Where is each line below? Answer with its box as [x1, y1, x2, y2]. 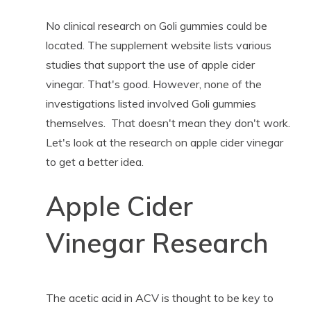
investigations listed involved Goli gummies [45, 96, 256, 110]
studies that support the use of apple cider [45, 57, 255, 72]
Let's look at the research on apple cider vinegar [45, 135, 283, 149]
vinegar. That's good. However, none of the [45, 76, 262, 91]
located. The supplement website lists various [45, 37, 271, 52]
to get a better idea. [45, 154, 144, 169]
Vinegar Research [45, 226, 269, 260]
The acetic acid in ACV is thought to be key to [45, 290, 274, 305]
